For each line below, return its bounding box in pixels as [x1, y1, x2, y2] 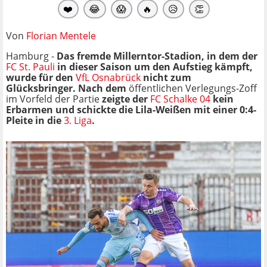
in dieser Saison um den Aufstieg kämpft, [55, 60, 253, 73]
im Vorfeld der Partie [6, 92, 100, 105]
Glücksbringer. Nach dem [6, 81, 129, 95]
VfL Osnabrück [76, 70, 141, 84]
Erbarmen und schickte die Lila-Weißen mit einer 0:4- [6, 103, 256, 116]
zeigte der [100, 92, 150, 105]
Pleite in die [6, 113, 64, 127]
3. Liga [64, 113, 92, 127]
